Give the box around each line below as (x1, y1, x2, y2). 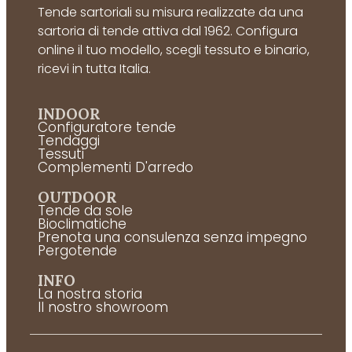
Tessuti (38, 144, 84, 163)
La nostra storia (38, 284, 142, 303)
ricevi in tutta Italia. (38, 59, 151, 78)
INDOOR (38, 104, 101, 123)
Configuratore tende (38, 117, 176, 137)
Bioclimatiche (38, 214, 126, 233)
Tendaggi (38, 130, 100, 150)
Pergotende (38, 240, 117, 260)
